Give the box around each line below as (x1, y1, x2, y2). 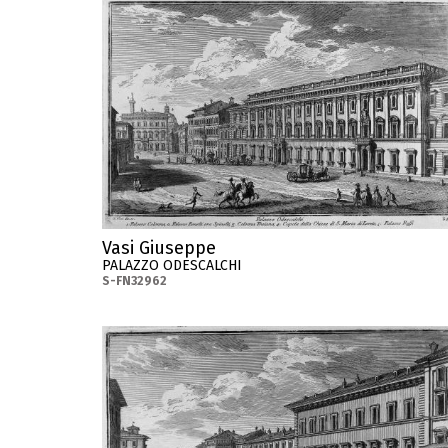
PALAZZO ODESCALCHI (102, 256, 242, 274)
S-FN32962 (102, 273, 167, 288)
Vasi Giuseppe (102, 236, 216, 259)
